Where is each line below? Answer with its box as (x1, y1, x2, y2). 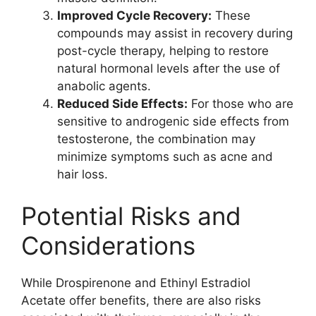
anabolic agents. (57, 78, 151, 93)
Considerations (21, 231, 195, 261)
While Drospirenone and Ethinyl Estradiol (21, 276, 250, 291)
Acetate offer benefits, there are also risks (21, 293, 261, 308)
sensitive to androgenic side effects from (57, 114, 289, 128)
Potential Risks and (21, 201, 241, 231)
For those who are (188, 96, 293, 111)
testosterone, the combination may (57, 131, 255, 146)
